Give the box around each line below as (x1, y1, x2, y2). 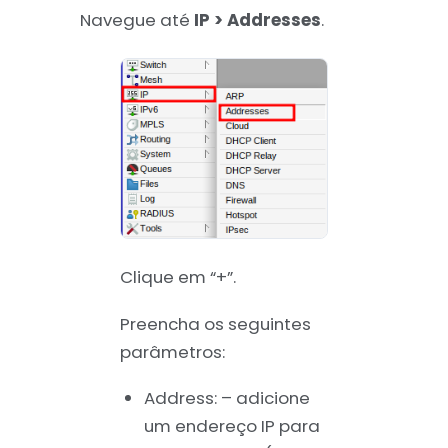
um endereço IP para (143, 414, 320, 439)
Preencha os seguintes (120, 311, 311, 336)
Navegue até (80, 8, 194, 33)
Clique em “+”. (120, 265, 236, 290)
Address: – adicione (143, 386, 310, 411)
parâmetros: (120, 339, 225, 364)
